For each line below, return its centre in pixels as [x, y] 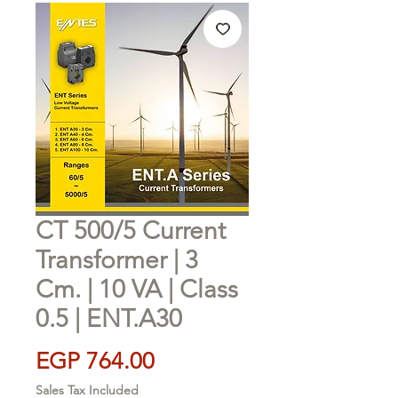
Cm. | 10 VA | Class [137, 289]
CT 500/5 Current [131, 230]
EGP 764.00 [95, 361]
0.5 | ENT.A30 [109, 318]
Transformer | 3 [117, 259]
